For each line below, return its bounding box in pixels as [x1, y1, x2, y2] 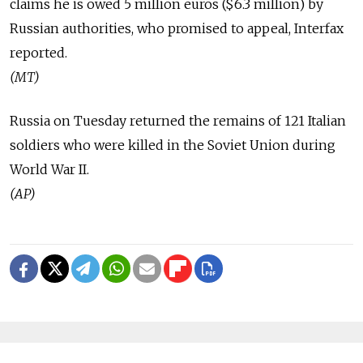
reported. [10, 45, 67, 62]
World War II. [10, 161, 89, 178]
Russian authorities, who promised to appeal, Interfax [10, 20, 344, 37]
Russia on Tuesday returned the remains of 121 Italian [10, 113, 346, 130]
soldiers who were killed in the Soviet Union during [10, 137, 335, 154]
